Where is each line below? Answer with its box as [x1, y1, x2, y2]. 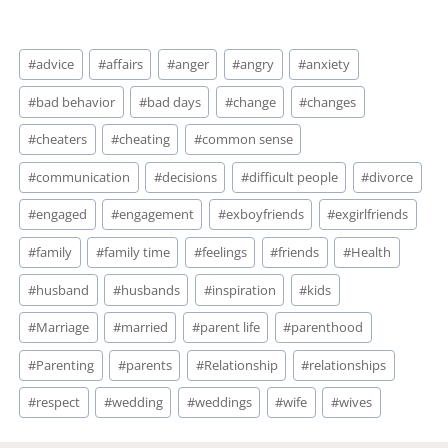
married [120, 318, 168, 337]
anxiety [305, 54, 350, 73]
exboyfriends [225, 205, 304, 224]
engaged [36, 205, 88, 224]
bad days [146, 92, 201, 111]
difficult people [248, 167, 338, 186]
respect [36, 393, 81, 412]
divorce [369, 167, 414, 186]
